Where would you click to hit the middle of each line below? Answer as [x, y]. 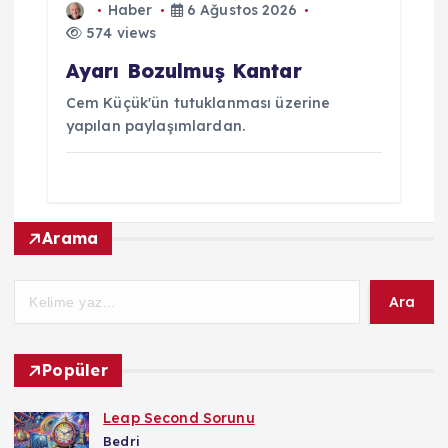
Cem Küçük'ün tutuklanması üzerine [198, 102]
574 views [119, 32]
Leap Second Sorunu [179, 418]
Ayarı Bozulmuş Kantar [183, 70]
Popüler [75, 370]
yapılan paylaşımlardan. [155, 125]
